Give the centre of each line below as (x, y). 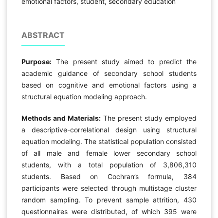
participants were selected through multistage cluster (109, 188)
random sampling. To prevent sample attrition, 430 (109, 200)
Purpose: (36, 62)
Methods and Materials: (62, 118)
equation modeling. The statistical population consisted (109, 142)
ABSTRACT (43, 35)
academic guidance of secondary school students (109, 73)
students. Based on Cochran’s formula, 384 (109, 177)
